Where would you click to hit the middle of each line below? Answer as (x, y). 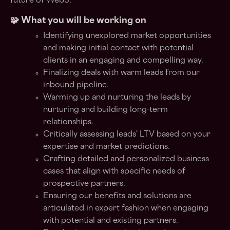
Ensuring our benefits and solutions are (118, 196)
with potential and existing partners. (112, 221)
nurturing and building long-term (106, 110)
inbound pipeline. (76, 85)
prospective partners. (84, 184)
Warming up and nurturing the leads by (117, 98)
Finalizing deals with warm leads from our (121, 73)
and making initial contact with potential (118, 49)
